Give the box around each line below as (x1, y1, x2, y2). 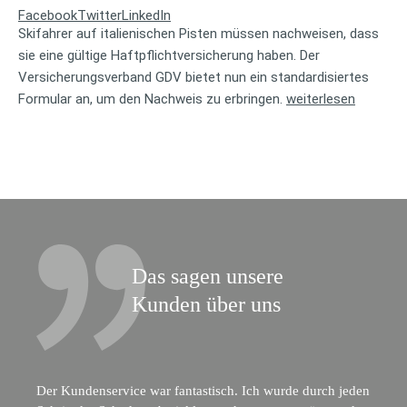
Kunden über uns (132, 292, 281, 316)
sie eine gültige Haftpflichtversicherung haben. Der (18, 46, 320, 64)
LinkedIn (122, 6, 171, 24)
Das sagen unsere (132, 263, 283, 288)
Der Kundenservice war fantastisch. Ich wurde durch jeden (36, 382, 370, 398)
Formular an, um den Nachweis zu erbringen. (18, 90, 286, 107)
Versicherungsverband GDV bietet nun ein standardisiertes (18, 68, 369, 85)
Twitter (77, 6, 122, 24)
